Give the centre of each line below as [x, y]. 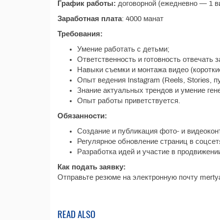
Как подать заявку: [92, 167]
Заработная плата [90, 19]
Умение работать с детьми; [123, 49]
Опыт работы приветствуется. [129, 101]
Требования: [80, 34]
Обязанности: [82, 116]
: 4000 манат [143, 19]
